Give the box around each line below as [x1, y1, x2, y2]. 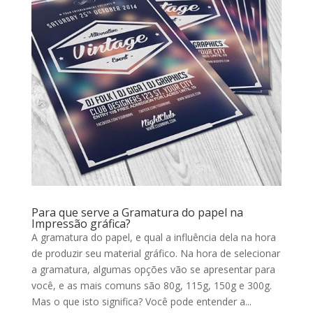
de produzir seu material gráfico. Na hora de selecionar [31, 247, 280, 261]
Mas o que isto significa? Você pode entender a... [31, 295, 252, 309]
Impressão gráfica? [31, 216, 131, 232]
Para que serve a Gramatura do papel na [31, 205, 243, 221]
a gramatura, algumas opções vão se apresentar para [31, 263, 275, 277]
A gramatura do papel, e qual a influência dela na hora [31, 231, 276, 245]
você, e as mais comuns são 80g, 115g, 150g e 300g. [31, 279, 272, 293]
